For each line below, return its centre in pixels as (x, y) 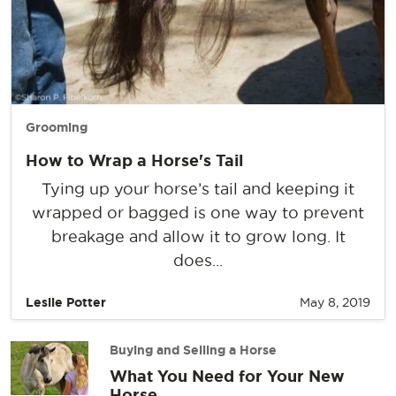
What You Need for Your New (227, 375)
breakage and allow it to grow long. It (198, 236)
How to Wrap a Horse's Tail (134, 160)
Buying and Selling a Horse (193, 350)
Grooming (57, 127)
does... (198, 260)
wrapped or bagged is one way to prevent (198, 212)
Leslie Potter (66, 302)
